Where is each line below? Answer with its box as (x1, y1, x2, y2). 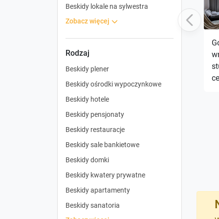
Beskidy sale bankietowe (66, 140, 139, 149)
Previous (168, 15, 198, 25)
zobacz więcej (69, 17, 109, 25)
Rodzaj (66, 48, 89, 58)
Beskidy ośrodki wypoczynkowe (66, 80, 161, 88)
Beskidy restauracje (66, 125, 125, 133)
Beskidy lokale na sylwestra (66, 2, 148, 10)
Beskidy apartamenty (66, 186, 130, 194)
